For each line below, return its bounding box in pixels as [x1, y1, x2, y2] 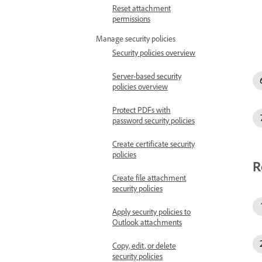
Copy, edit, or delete [112, 240, 176, 250]
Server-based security [112, 71, 181, 81]
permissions [112, 13, 150, 23]
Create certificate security [112, 139, 195, 149]
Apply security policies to [112, 206, 191, 216]
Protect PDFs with [112, 105, 171, 115]
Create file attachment [112, 173, 186, 182]
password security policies [112, 115, 195, 125]
